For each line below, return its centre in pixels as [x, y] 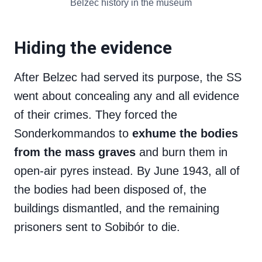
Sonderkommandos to [73, 134]
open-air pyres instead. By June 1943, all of [127, 171]
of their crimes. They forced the [96, 115]
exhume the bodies [185, 134]
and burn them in [182, 152]
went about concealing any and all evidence [127, 96]
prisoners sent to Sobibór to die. [97, 227]
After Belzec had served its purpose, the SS [128, 77]
